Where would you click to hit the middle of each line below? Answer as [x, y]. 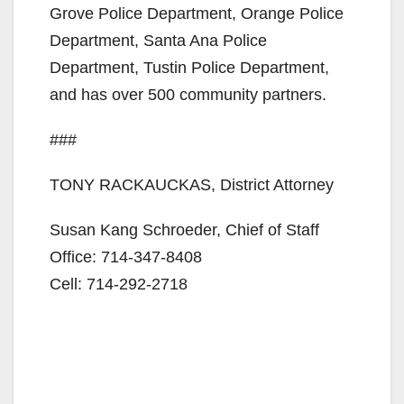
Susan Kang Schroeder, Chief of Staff [184, 230]
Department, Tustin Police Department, [189, 67]
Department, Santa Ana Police [158, 40]
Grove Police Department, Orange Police [197, 13]
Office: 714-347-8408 [126, 257]
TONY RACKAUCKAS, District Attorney [192, 184]
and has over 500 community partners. [188, 94]
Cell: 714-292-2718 [119, 284]
